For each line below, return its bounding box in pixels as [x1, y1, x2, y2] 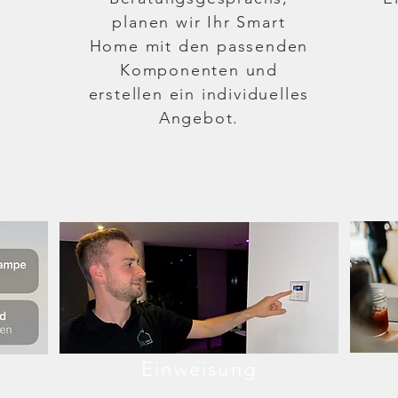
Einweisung [141, 357, 257, 381]
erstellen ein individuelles [88, 84, 310, 104]
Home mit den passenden [89, 36, 309, 56]
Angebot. [158, 108, 240, 128]
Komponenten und [119, 60, 278, 80]
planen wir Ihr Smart [112, 12, 286, 32]
